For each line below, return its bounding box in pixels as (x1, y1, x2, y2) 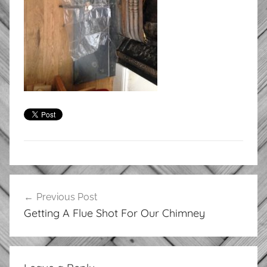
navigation (9, 197, 87, 215)
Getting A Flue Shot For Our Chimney (24, 206, 205, 220)
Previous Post (36, 191, 97, 203)
